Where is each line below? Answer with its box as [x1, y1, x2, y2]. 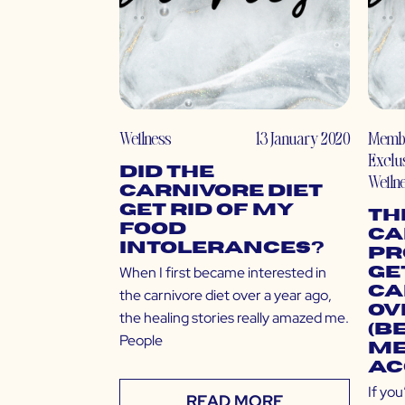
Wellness [119, 127, 171, 150]
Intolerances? [119, 240, 325, 258]
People [119, 331, 163, 351]
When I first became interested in [119, 263, 326, 283]
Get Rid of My [119, 202, 294, 220]
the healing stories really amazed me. [119, 308, 349, 328]
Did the [119, 164, 214, 182]
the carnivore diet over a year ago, [119, 286, 332, 306]
